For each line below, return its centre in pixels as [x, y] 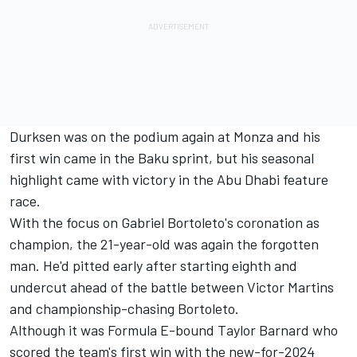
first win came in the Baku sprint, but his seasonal [162, 158]
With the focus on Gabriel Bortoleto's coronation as [165, 223]
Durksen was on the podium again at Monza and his [165, 137]
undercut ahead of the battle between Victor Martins [172, 287]
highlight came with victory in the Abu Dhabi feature [169, 180]
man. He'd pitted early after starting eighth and [153, 266]
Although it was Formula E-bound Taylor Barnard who [174, 330]
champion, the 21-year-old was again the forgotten [164, 244]
